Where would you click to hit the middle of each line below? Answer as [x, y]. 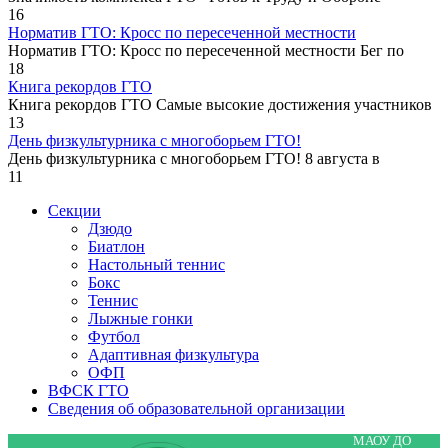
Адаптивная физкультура [173, 354]
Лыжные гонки [140, 318]
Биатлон [116, 246]
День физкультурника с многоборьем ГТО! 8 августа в [194, 158]
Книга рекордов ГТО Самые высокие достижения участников [220, 104]
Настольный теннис [156, 264]
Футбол [114, 336]
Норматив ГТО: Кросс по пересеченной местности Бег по [206, 50]
